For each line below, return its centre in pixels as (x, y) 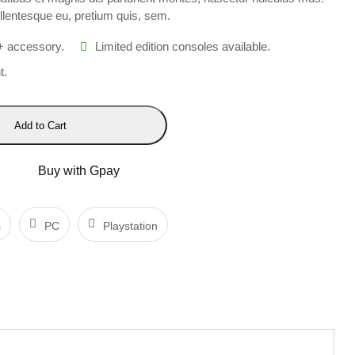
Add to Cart (40, 125)
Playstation (130, 225)
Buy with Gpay (78, 170)
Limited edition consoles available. (183, 47)
